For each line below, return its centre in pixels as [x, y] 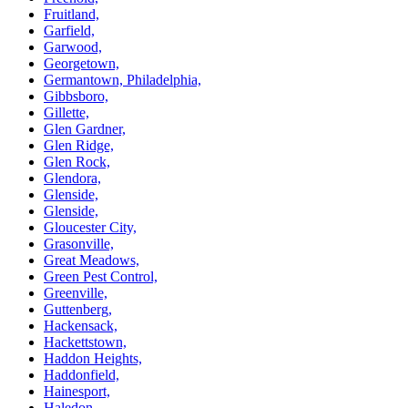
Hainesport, [77, 391]
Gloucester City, [90, 227]
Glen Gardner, [85, 128]
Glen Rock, [77, 161]
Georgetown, [82, 63]
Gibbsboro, [76, 96]
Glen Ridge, [79, 145]
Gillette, [66, 112]
